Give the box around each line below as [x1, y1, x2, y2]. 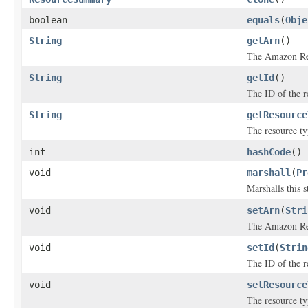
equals [247, 14, 280, 25]
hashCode [247, 146, 291, 157]
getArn [247, 35, 280, 46]
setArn [247, 205, 280, 216]
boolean [29, 14, 67, 25]
